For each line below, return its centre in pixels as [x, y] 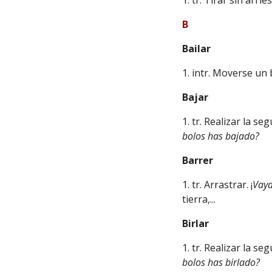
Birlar [196, 223]
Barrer [198, 160]
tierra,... [200, 199]
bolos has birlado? [221, 262]
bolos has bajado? [221, 136]
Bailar [197, 49]
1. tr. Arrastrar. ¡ [218, 185]
